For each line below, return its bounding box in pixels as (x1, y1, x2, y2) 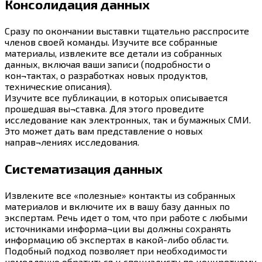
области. (189, 234, 229, 246)
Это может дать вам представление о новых (5, 125, 203, 137)
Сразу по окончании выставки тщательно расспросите (5, 25, 249, 37)
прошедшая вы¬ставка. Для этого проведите (5, 103, 204, 115)
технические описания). (5, 81, 112, 92)
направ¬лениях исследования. (5, 136, 139, 148)
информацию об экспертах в (5, 234, 136, 246)
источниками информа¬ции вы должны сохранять (5, 223, 231, 235)
